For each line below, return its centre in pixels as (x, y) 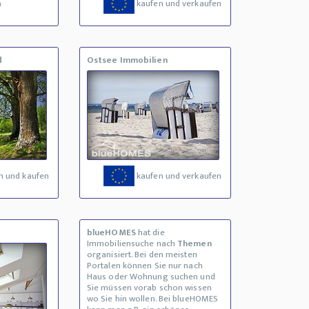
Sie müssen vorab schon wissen (149, 288)
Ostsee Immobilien (127, 60)
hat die (150, 233)
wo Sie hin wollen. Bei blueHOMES (152, 299)
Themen (195, 244)
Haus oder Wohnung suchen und (151, 277)
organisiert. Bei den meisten (142, 255)
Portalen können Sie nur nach (144, 266)
